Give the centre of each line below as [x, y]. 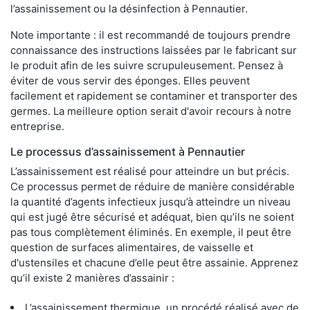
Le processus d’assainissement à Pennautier [128, 152]
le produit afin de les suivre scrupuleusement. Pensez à [147, 66]
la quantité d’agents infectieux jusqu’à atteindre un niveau [151, 202]
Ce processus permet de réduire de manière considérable [153, 187]
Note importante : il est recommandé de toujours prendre [151, 35]
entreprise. [37, 127]
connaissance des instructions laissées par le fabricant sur [154, 51]
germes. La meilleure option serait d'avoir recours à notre [151, 111]
